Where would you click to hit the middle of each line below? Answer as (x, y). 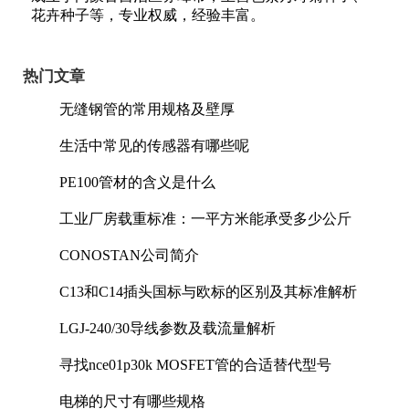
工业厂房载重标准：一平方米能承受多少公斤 (205, 218)
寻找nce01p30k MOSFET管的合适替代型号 (195, 364)
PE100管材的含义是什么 (137, 182)
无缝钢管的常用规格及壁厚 (147, 109)
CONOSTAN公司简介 (129, 255)
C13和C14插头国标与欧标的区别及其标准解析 (208, 291)
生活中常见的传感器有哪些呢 (154, 145)
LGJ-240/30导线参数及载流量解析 (168, 328)
